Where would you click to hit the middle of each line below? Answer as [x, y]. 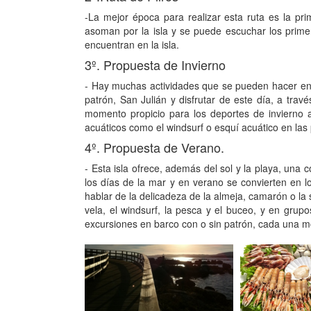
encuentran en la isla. [132, 44]
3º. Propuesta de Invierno [155, 64]
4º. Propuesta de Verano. [154, 147]
